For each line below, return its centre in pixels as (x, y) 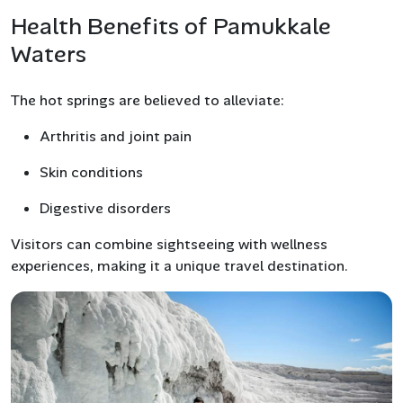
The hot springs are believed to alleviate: (148, 101)
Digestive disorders (105, 209)
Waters (49, 54)
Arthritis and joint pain (116, 137)
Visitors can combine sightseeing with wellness (169, 245)
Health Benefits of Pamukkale (171, 27)
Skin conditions (91, 173)
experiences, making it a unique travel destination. (179, 266)
